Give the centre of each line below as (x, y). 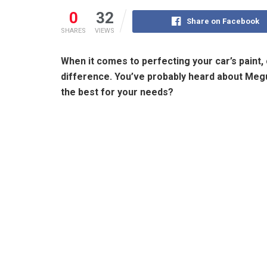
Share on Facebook (223, 21)
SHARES (73, 30)
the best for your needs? (117, 92)
